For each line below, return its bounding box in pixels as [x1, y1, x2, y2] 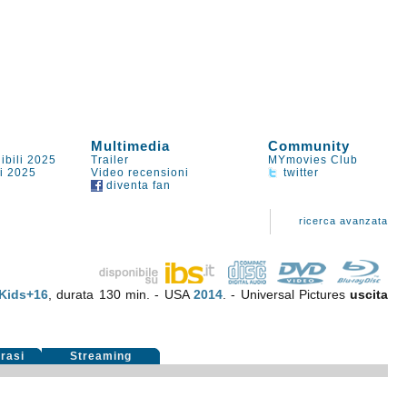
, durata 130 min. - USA [48, 287, 194, 302]
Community [268, 138, 351, 154]
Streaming [70, 350, 133, 362]
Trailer [91, 154, 130, 166]
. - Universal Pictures [222, 287, 351, 302]
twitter [280, 166, 320, 179]
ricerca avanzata [299, 215, 389, 226]
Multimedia [91, 138, 171, 154]
